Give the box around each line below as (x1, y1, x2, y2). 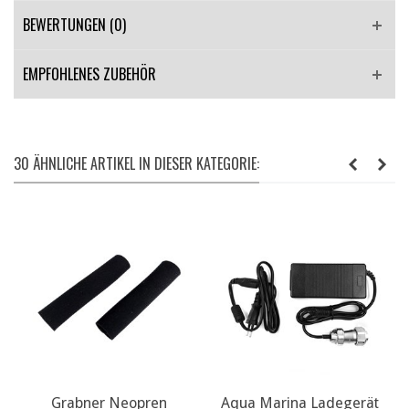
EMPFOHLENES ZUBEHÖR (23, 62, 156, 85)
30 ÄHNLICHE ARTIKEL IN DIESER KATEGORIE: (14, 152, 259, 174)
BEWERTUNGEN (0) (23, 13, 126, 36)
